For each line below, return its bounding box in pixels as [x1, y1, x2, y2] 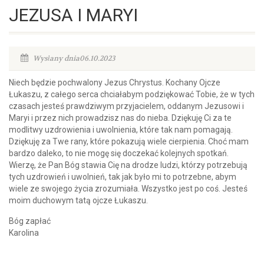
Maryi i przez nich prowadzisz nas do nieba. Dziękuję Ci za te [9, 113, 232, 123]
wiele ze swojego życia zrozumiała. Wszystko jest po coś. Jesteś [9, 184, 247, 193]
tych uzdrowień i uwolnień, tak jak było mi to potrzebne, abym [9, 172, 236, 181]
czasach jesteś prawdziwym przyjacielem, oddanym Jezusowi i [9, 101, 244, 111]
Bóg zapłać [9, 216, 51, 226]
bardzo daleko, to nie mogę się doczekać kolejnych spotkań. [9, 148, 229, 158]
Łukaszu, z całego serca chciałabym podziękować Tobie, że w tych [9, 90, 255, 99]
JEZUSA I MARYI [9, 5, 138, 25]
